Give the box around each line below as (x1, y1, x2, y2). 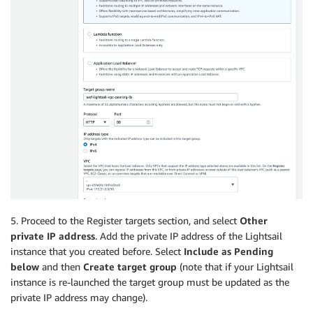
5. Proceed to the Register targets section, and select (10, 214, 240, 226)
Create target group (83, 260, 177, 272)
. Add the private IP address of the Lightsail (95, 229, 282, 242)
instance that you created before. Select (10, 245, 184, 257)
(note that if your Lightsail (177, 260, 293, 272)
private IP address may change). (10, 291, 147, 303)
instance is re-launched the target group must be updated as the (10, 275, 289, 288)
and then (39, 260, 83, 272)
